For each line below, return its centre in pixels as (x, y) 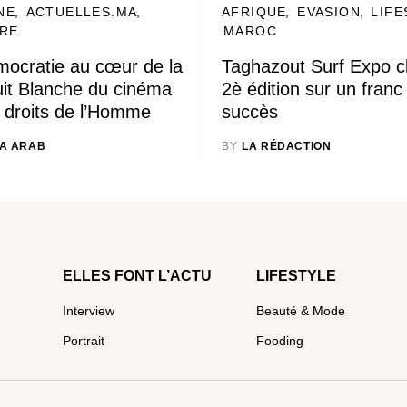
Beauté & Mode (300, 311)
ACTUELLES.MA (82, 12)
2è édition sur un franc (312, 89)
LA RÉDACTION (287, 146)
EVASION (329, 12)
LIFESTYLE (296, 276)
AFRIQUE (254, 12)
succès (250, 112)
